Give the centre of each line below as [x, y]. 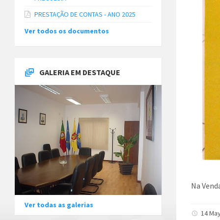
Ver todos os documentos [67, 31]
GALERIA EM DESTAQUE [80, 72]
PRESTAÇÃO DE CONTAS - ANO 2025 [85, 14]
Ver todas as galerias [59, 205]
